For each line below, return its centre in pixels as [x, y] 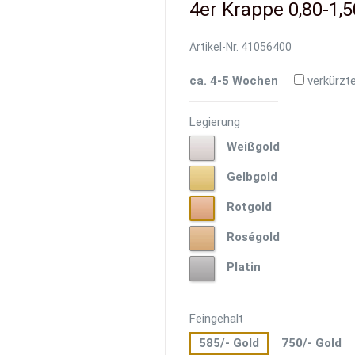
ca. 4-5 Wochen [234, 81]
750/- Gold [311, 344]
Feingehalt [216, 319]
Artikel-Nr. [214, 47]
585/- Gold [229, 344]
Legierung [215, 122]
